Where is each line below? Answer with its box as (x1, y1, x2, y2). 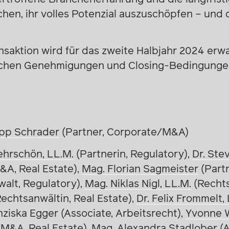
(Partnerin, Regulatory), (73, 149, 192, 159)
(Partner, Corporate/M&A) (59, 127, 189, 138)
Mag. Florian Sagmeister (81, 164, 198, 174)
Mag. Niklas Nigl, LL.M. (84, 178, 191, 189)
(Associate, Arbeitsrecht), (58, 208, 186, 219)
